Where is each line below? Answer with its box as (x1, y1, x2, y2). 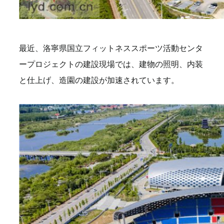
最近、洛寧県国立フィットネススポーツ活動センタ (19, 42, 203, 53)
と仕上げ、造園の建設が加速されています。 (19, 74, 179, 85)
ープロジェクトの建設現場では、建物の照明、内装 (19, 58, 203, 69)
